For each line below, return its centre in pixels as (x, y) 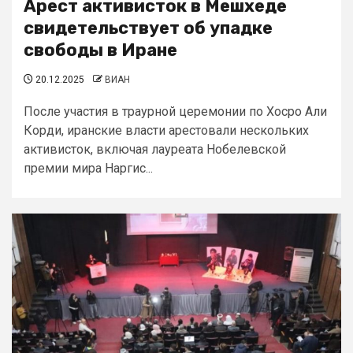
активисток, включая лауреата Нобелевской (155, 149)
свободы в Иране (100, 50)
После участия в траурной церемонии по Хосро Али (175, 111)
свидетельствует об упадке (148, 28)
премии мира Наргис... (88, 168)
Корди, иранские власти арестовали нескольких (166, 130)
